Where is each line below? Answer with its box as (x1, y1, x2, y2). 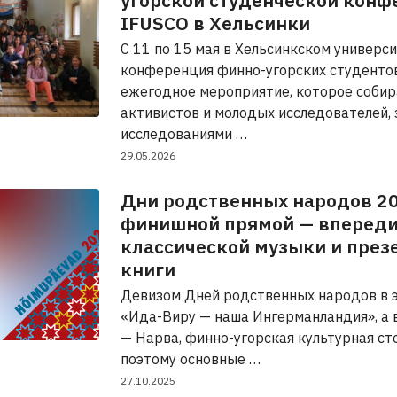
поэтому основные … (121, 350, 261, 368)
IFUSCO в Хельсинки (121, 11, 310, 35)
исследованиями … (121, 125, 247, 143)
